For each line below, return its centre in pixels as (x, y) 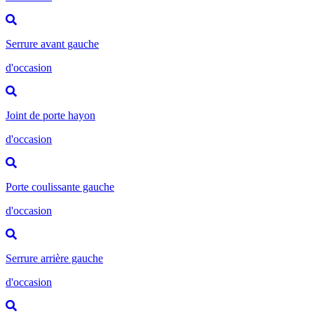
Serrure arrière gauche (54, 258)
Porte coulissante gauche (60, 186)
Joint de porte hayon (50, 115)
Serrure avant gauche (52, 43)
